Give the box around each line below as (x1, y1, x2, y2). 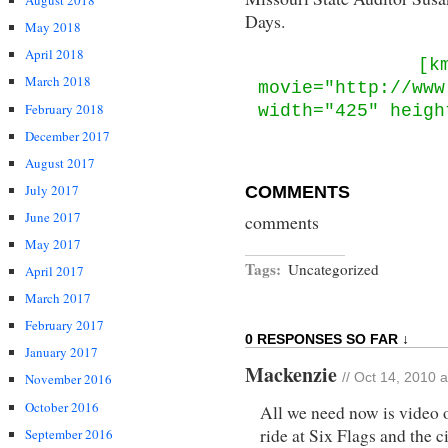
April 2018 (25, 45, 84, 64)
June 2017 (25, 207, 81, 226)
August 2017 (25, 153, 95, 172)
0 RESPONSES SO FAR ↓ (245, 331, 409, 348)
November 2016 (25, 370, 112, 389)
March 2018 (25, 72, 91, 91)
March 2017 (25, 289, 91, 308)
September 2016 (25, 424, 113, 443)
